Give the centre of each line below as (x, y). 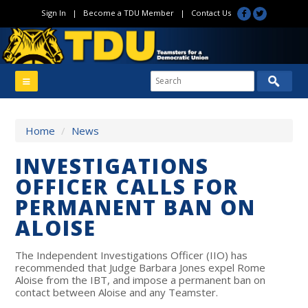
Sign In (53, 13)
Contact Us (211, 13)
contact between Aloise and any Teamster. (118, 292)
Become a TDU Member (128, 13)
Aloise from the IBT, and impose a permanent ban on (141, 279)
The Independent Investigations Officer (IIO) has (132, 255)
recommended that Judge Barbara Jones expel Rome (141, 267)
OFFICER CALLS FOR (127, 186)
